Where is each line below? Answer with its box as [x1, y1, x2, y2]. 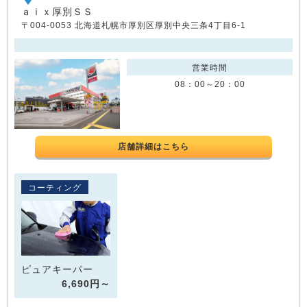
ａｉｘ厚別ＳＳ [21, 5, 93, 17]
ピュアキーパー [21, 263, 93, 275]
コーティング [28, 183, 82, 193]
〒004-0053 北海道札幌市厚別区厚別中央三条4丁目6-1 [21, 20, 246, 30]
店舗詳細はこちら [118, 142, 189, 152]
